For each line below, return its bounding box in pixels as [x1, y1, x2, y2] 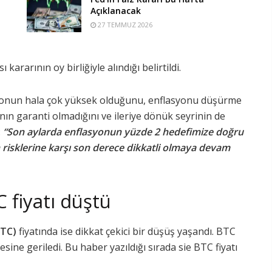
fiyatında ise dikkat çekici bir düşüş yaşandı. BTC [16, 224, 236, 238]
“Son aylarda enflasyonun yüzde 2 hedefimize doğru [3, 125, 243, 138]
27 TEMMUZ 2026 [96, 19, 152, 29]
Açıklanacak [90, 4, 141, 16]
